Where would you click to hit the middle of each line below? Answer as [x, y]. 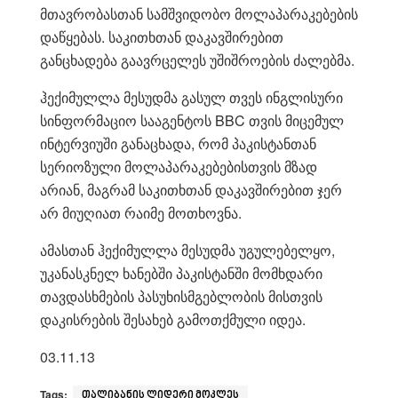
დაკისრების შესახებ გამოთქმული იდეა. [173, 319]
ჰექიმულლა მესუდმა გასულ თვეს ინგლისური [191, 97]
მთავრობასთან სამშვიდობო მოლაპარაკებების [199, 13]
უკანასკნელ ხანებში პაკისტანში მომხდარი [181, 273]
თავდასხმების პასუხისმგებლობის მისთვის [181, 296]
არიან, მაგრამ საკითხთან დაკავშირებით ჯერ [191, 189]
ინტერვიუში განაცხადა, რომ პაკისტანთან [178, 143]
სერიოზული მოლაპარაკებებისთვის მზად [179, 166]
